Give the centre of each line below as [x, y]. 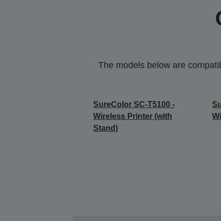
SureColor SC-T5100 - [134, 104]
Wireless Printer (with [132, 116]
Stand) [105, 128]
